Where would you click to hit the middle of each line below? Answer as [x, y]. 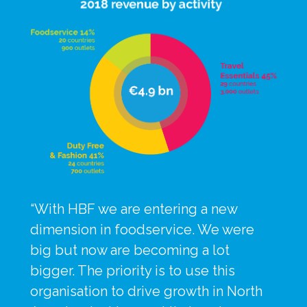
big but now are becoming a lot [130, 250]
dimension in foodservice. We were [142, 229]
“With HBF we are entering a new [134, 209]
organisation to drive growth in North [146, 291]
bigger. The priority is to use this [133, 270]
